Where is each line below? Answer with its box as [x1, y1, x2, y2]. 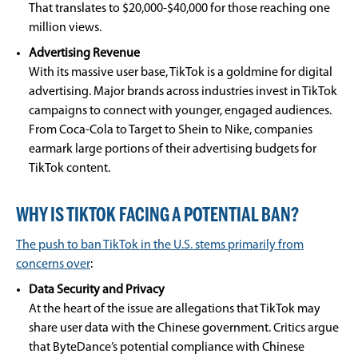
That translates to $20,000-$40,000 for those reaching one [29, 2, 330, 15]
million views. [29, 22, 104, 34]
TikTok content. [29, 162, 110, 175]
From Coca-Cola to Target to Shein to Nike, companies [29, 124, 312, 137]
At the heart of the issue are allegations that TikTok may [29, 303, 320, 316]
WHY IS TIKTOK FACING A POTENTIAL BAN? [16, 207, 300, 225]
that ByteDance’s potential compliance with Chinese [29, 341, 304, 354]
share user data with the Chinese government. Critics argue [29, 322, 339, 335]
